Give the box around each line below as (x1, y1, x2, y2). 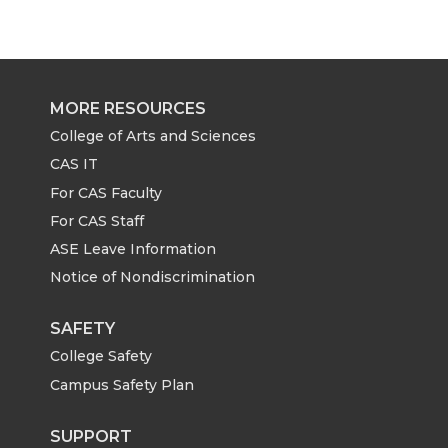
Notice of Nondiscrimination (50, 268, 255, 287)
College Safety (50, 347, 152, 366)
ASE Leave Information (50, 240, 216, 258)
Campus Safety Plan (50, 375, 194, 394)
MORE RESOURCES (50, 99, 206, 119)
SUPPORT (50, 426, 132, 446)
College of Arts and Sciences (50, 127, 256, 146)
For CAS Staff (50, 211, 144, 230)
